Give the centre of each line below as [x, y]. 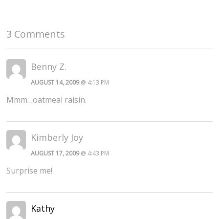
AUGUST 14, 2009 [55, 83]
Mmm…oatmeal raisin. [47, 100]
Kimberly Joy [57, 138]
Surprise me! [30, 171]
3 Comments [36, 34]
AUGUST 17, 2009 [55, 153]
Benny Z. [49, 67]
